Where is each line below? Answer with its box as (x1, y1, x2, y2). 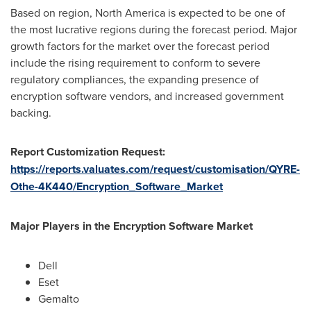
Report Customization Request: (10, 144, 165, 160)
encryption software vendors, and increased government (10, 88, 284, 103)
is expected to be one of (165, 5, 285, 20)
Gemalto (38, 291, 79, 306)
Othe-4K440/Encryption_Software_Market (10, 178, 223, 194)
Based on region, (10, 5, 95, 20)
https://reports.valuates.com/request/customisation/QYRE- (10, 161, 300, 177)
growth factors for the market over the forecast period (10, 38, 269, 53)
